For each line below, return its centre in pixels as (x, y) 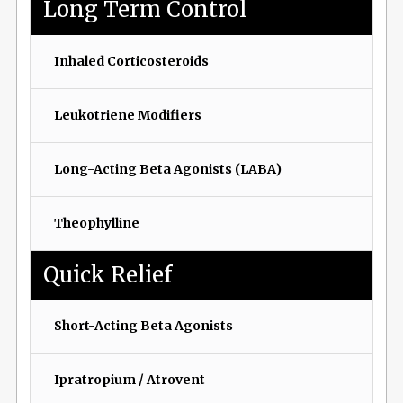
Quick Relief (108, 274)
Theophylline (96, 223)
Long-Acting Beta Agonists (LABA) (167, 169)
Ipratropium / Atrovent (129, 380)
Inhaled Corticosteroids (131, 61)
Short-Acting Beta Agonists (143, 326)
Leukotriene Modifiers (127, 115)
